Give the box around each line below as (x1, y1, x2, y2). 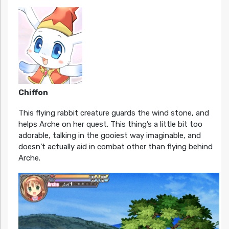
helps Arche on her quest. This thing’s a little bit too (18, 119, 202, 129)
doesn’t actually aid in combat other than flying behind (18, 142, 213, 151)
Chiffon (18, 87, 48, 97)
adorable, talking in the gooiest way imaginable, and (18, 130, 201, 140)
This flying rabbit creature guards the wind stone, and (18, 108, 209, 118)
